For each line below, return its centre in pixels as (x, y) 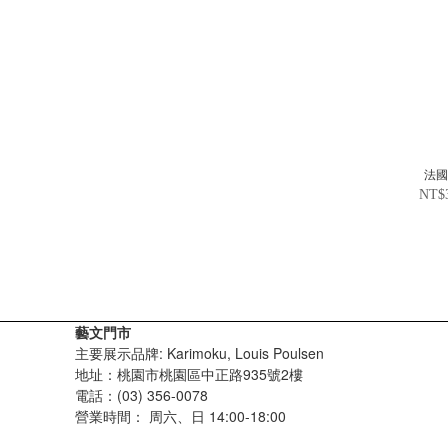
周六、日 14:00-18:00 (217, 415)
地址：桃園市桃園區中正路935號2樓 (189, 373)
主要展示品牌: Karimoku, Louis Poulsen (199, 352)
